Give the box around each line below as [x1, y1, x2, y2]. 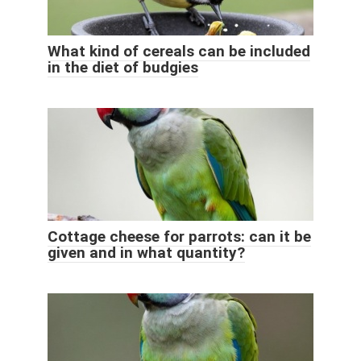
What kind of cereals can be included [48, 41, 310, 60]
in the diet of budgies [48, 57, 198, 77]
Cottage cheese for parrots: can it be [48, 226, 311, 246]
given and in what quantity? [48, 243, 245, 262]
